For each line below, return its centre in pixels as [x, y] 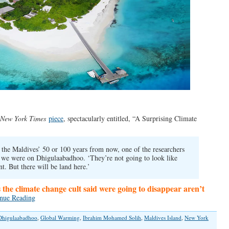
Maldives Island [163, 217]
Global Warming [60, 217]
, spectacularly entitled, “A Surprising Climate [130, 118]
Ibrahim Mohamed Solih [112, 217]
